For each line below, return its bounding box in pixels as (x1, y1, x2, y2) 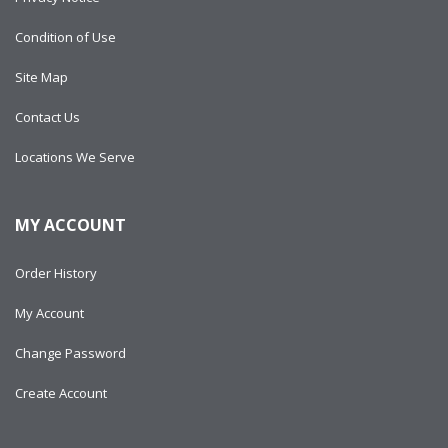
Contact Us (15, 108, 80, 126)
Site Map (15, 68, 68, 86)
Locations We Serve (15, 148, 135, 166)
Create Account (15, 384, 107, 402)
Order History (15, 264, 97, 282)
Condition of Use (15, 28, 116, 46)
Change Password (15, 344, 126, 362)
